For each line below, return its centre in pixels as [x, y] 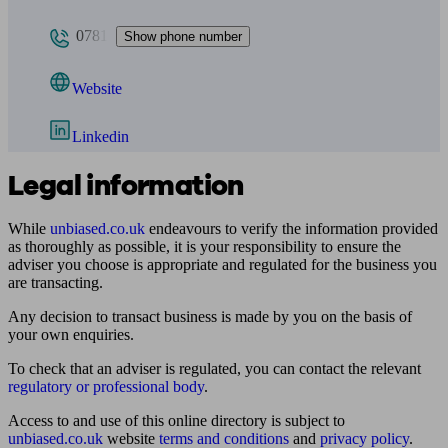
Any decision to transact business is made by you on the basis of [210, 316]
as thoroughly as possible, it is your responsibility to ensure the [204, 246]
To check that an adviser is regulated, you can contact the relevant [214, 368]
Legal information [126, 186]
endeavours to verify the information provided [291, 228]
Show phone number [183, 36]
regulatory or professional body [106, 386]
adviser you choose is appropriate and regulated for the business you [222, 264]
